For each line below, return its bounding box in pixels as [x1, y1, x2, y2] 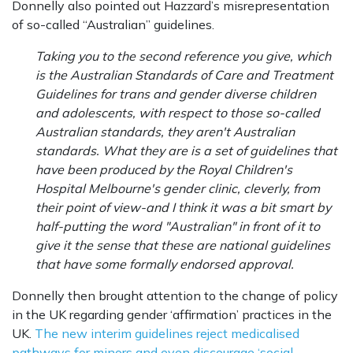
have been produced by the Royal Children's [35, 162, 292, 178]
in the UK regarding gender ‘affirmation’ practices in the [12, 307, 332, 323]
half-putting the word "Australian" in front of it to [35, 218, 320, 235]
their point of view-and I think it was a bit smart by [35, 199, 331, 216]
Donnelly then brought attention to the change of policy [12, 288, 338, 304]
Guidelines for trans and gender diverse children [35, 86, 316, 102]
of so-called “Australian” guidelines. [12, 17, 214, 33]
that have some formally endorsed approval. [35, 256, 294, 273]
